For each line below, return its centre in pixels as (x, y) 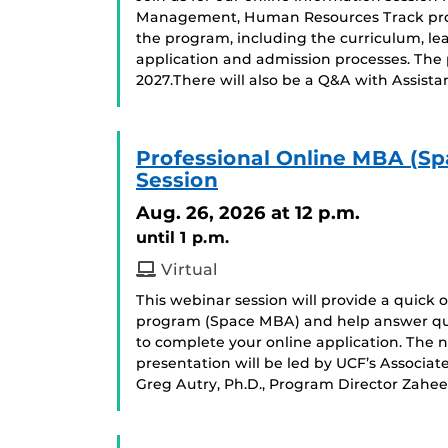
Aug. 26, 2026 (201, 212)
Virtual (187, 269)
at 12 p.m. (315, 212)
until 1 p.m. (183, 237)
